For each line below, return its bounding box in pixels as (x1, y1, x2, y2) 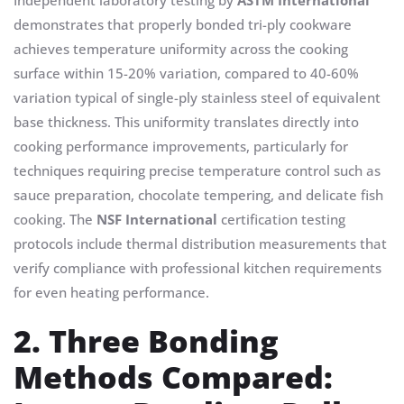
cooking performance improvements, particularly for (14, 137, 348, 156)
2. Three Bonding (14, 320, 279, 363)
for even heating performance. (14, 283, 209, 302)
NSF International (96, 210, 217, 229)
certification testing (217, 210, 345, 229)
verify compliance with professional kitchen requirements (14, 259, 381, 278)
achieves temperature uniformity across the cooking (14, 40, 348, 59)
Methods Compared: (14, 356, 333, 399)
